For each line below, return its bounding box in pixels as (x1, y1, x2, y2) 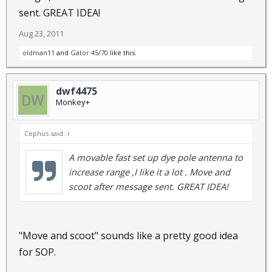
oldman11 (22, 48, 55, 57)
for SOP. (19, 245, 56, 259)
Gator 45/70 (70, 48, 108, 57)
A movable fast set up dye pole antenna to (69, 151, 243, 163)
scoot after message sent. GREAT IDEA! (69, 180, 228, 192)
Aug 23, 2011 (19, 28, 64, 39)
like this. (108, 48, 137, 57)
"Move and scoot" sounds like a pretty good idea (19, 229, 238, 242)
